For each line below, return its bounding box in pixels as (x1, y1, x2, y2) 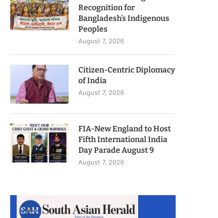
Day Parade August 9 (78, 145, 154, 155)
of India (78, 75, 107, 85)
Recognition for (78, 2, 135, 12)
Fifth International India (78, 134, 167, 144)
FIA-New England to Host (78, 124, 171, 133)
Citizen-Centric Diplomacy (78, 65, 175, 74)
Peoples (78, 24, 108, 34)
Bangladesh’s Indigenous (78, 13, 169, 23)
